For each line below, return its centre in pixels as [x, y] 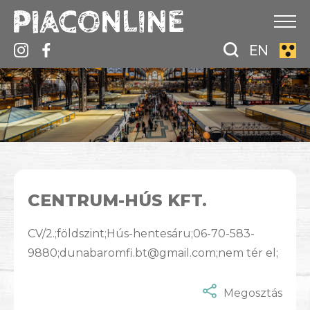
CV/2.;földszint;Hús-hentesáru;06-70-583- [141, 234]
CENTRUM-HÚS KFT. [117, 201]
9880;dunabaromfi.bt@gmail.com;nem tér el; [153, 253]
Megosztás [253, 293]
